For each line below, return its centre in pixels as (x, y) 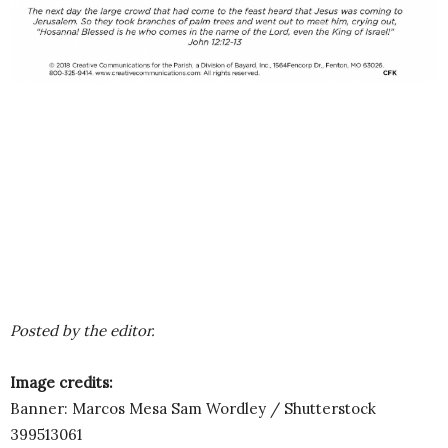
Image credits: (61, 382)
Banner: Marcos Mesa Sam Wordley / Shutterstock (193, 408)
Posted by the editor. (82, 330)
